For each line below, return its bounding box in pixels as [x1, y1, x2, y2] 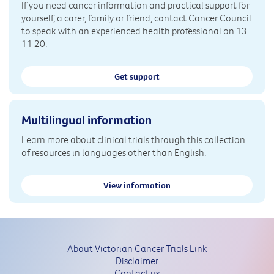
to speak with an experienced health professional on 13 [21, 24, 247, 37]
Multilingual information [21, 111, 152, 127]
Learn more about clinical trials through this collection [21, 133, 245, 146]
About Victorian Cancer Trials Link [67, 242, 207, 254]
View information [103, 179, 171, 191]
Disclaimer [116, 254, 158, 267]
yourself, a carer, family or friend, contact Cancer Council [21, 12, 251, 24]
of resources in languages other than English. [21, 146, 206, 158]
